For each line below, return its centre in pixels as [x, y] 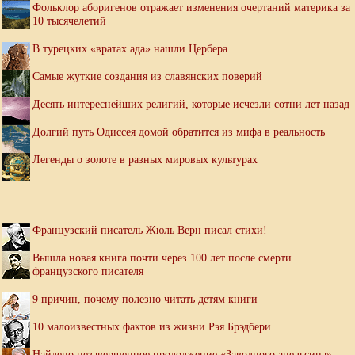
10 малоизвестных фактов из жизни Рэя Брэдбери [152, 327]
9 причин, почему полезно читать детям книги [145, 299]
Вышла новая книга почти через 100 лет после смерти [162, 258]
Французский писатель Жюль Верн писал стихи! [150, 230]
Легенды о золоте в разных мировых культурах [145, 160]
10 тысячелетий [69, 21]
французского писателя [88, 271]
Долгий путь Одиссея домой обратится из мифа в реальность [179, 132]
